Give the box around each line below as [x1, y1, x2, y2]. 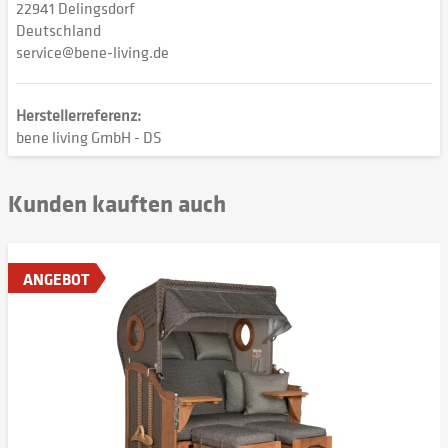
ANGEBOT [23, 268, 90, 290]
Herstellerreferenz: [16, 104, 141, 126]
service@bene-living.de [16, 41, 169, 63]
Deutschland [16, 19, 101, 41]
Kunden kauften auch [8, 186, 226, 219]
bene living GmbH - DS [16, 126, 162, 148]
